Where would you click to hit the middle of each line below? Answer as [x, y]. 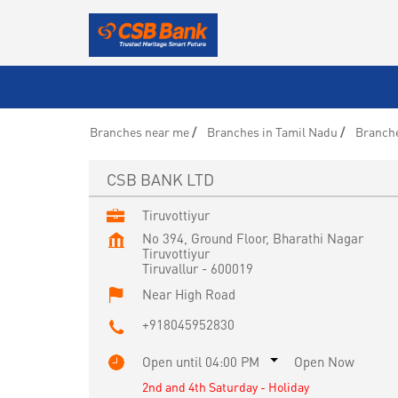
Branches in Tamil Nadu [272, 131]
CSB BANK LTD [160, 179]
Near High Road [188, 294]
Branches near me [139, 131]
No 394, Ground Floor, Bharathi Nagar [252, 238]
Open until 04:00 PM [200, 361]
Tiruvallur [170, 268]
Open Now [324, 361]
